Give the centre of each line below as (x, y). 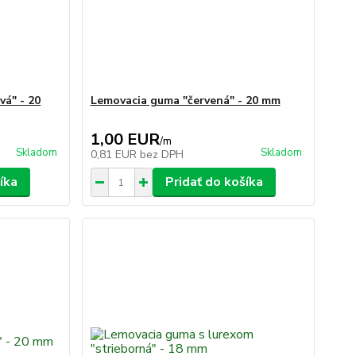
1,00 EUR (125, 139)
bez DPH (161, 155)
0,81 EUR (115, 155)
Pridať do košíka (214, 182)
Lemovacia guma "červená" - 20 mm (185, 101)
